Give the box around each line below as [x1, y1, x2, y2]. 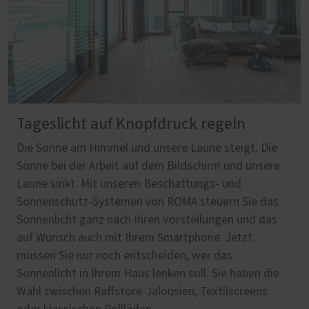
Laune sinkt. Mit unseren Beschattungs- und [17, 177, 241, 190]
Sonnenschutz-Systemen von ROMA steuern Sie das [17, 195, 279, 208]
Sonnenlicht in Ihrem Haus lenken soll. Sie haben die [17, 267, 279, 280]
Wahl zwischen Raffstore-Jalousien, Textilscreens [17, 285, 268, 298]
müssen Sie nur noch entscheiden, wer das [17, 249, 232, 262]
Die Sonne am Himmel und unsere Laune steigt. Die [17, 141, 277, 154]
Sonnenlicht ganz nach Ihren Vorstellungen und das [17, 213, 277, 226]
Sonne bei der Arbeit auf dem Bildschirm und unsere [17, 159, 280, 172]
